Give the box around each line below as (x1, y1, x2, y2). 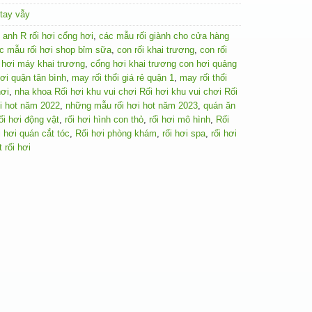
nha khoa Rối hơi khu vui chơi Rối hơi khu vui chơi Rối (15, 86, 237, 97)
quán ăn (203, 100, 235, 111)
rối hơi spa (162, 127, 205, 139)
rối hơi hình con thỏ (65, 114, 143, 125)
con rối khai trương (117, 44, 194, 55)
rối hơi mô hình (149, 114, 210, 125)
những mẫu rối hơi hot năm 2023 (65, 100, 198, 111)
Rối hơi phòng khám (75, 127, 157, 139)
